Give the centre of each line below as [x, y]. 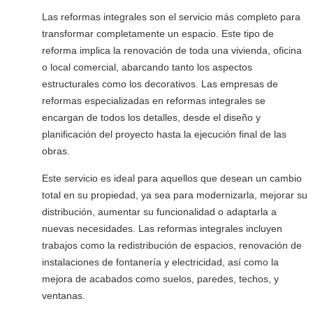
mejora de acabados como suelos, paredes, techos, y [160, 279]
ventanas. [64, 296]
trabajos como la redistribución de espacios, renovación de [172, 245]
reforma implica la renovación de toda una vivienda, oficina [172, 50]
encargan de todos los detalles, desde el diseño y [151, 117]
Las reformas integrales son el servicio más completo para [171, 17]
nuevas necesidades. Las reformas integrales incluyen [162, 228]
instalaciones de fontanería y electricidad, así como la [160, 262]
